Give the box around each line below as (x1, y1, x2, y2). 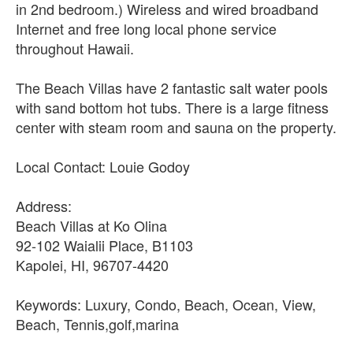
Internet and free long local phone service (16, 17, 277, 39)
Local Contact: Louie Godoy (16, 155, 190, 176)
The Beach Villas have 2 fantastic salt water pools (16, 76, 328, 98)
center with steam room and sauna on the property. (16, 116, 336, 137)
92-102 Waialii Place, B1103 (16, 234, 193, 255)
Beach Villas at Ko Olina (16, 214, 167, 236)
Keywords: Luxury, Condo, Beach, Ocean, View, (16, 293, 316, 314)
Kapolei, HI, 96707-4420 (16, 254, 169, 275)
